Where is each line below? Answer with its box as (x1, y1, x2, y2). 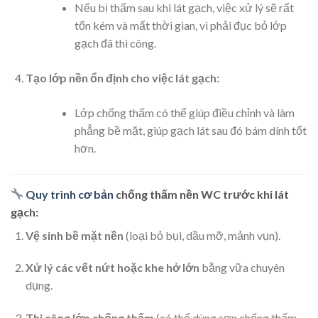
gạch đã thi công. (74, 35, 156, 50)
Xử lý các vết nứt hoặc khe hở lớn (25, 261, 199, 275)
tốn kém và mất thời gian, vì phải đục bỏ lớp (74, 18, 287, 32)
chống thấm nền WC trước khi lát (114, 187, 290, 201)
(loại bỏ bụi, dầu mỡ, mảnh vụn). (123, 228, 280, 242)
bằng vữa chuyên (199, 261, 285, 275)
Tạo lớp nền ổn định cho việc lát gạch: (25, 70, 219, 84)
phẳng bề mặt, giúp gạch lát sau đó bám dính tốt (74, 123, 307, 137)
